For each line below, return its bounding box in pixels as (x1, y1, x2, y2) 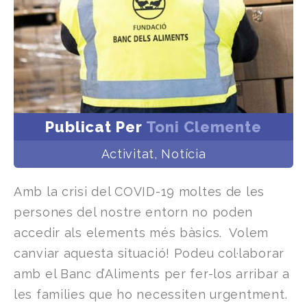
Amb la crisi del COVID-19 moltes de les (14, 184, 265, 199)
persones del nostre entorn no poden (14, 205, 254, 220)
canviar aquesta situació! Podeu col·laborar (14, 246, 284, 261)
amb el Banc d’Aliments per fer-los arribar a (14, 267, 290, 282)
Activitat (101, 147, 154, 162)
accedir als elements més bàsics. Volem (14, 225, 269, 241)
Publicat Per (45, 118, 146, 136)
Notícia (161, 147, 206, 162)
